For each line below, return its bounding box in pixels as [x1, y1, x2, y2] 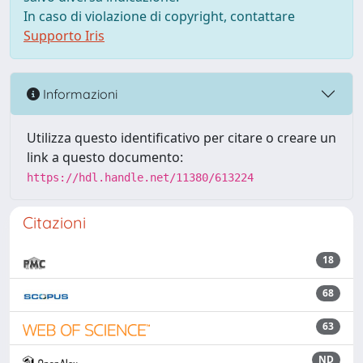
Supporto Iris [23, 27, 105, 45]
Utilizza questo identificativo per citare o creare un [27, 129, 336, 147]
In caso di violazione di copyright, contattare [23, 7, 295, 25]
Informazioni [40, 85, 117, 102]
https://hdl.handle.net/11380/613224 [27, 171, 254, 184]
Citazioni [23, 212, 86, 233]
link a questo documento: [27, 148, 183, 166]
